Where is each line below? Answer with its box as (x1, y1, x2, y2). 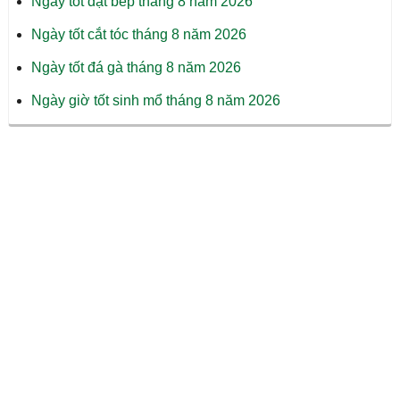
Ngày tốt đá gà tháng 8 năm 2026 (30, 59, 241, 75)
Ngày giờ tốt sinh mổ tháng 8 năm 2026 (30, 92, 280, 108)
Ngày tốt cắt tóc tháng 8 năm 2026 (30, 26, 246, 42)
